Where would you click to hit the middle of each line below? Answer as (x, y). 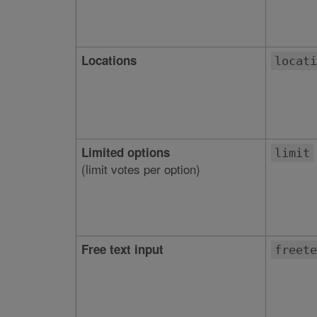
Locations (109, 60)
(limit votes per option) (140, 169)
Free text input (122, 249)
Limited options (125, 152)
